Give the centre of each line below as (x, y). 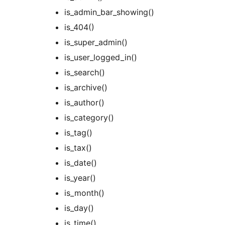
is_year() (80, 178)
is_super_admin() (96, 42)
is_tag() (78, 133)
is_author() (84, 103)
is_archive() (86, 88)
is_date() (81, 163)
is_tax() (78, 148)
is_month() (84, 193)
